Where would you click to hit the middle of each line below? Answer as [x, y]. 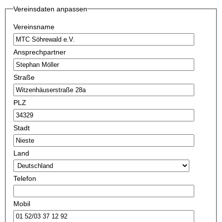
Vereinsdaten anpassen [50, 9]
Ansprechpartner [40, 52]
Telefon [25, 178]
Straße [24, 77]
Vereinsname [34, 27]
